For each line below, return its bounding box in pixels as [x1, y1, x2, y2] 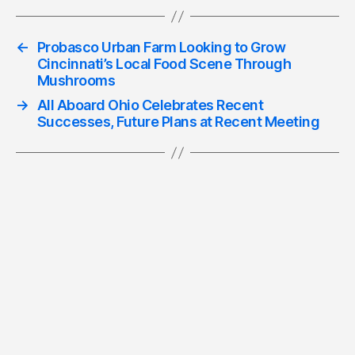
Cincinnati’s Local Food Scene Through [36, 55, 292, 73]
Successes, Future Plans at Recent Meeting [36, 113, 320, 131]
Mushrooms [36, 72, 116, 90]
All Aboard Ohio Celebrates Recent [36, 97, 264, 114]
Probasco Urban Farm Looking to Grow [36, 39, 286, 56]
